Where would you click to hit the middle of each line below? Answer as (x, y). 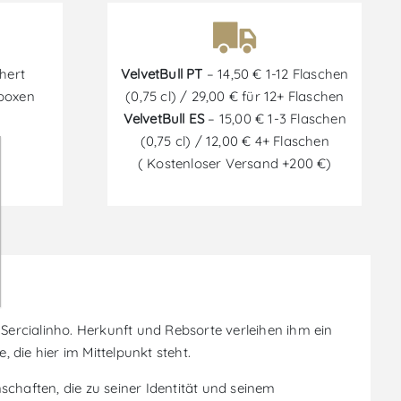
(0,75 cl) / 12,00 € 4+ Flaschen (235, 141)
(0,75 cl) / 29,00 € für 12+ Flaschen (235, 96)
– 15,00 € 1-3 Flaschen (275, 119)
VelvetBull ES (164, 119)
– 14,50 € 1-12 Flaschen (276, 74)
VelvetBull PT (162, 74)
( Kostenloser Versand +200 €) (235, 163)
